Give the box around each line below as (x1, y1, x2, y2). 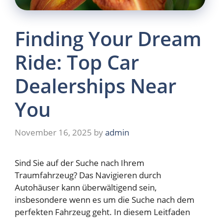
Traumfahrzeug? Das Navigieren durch (15, 169, 161, 181)
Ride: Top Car (15, 48, 139, 76)
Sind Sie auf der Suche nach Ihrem (15, 157, 144, 169)
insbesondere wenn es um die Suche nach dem (15, 194, 194, 206)
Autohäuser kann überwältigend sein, (15, 182, 157, 193)
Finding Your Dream (15, 25, 201, 52)
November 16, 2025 (15, 127, 92, 138)
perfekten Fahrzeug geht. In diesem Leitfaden (15, 206, 190, 218)
